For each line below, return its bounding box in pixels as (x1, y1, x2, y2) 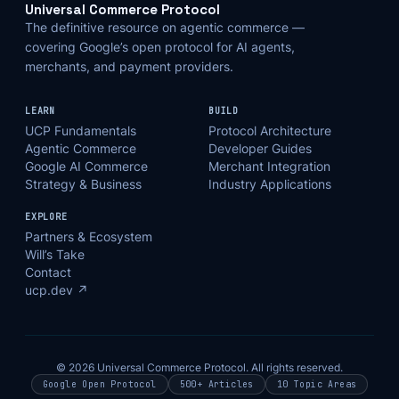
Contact (25, 265, 71, 280)
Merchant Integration (208, 159, 330, 174)
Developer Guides (208, 141, 312, 156)
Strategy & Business (25, 176, 142, 191)
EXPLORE (25, 210, 68, 223)
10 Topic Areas (276, 378, 357, 390)
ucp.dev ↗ (25, 282, 88, 297)
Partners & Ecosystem (25, 229, 152, 244)
